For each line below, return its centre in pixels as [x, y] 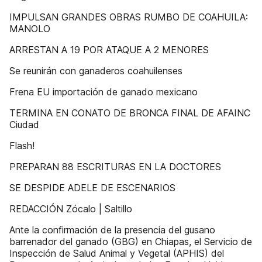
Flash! [22, 146]
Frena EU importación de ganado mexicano [104, 92]
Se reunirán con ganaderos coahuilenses [96, 71]
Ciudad [24, 125]
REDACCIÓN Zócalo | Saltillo [71, 209]
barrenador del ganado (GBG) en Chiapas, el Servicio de [131, 242]
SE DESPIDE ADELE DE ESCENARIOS [92, 188]
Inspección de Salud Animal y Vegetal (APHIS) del [117, 253]
